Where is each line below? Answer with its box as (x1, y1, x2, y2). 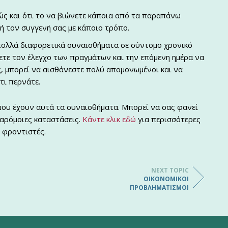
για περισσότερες (136, 114, 201, 124)
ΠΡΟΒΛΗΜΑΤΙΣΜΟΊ (130, 183, 189, 192)
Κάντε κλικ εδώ (82, 114, 136, 124)
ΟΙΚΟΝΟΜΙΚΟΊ (144, 175, 189, 183)
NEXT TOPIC (151, 166, 189, 175)
